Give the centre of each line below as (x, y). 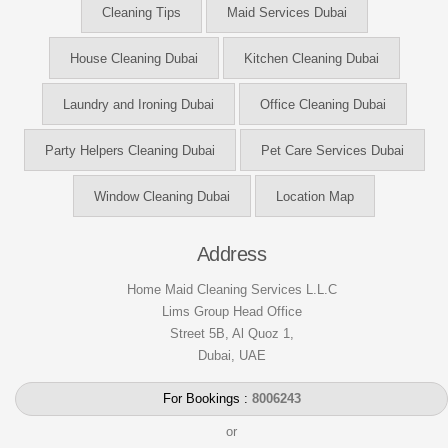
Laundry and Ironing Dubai (138, 104)
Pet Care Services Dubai (332, 150)
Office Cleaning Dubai (322, 104)
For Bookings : (207, 398)
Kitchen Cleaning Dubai (311, 58)
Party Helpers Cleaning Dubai (129, 150)
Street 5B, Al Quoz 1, (231, 333)
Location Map (315, 196)
